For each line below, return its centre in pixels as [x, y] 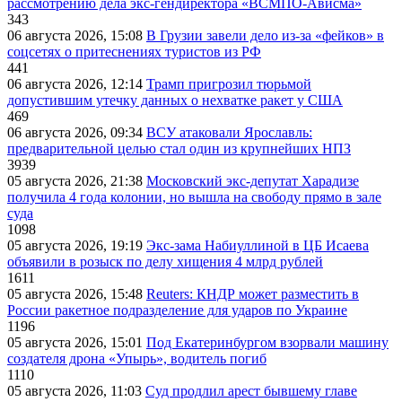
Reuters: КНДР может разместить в [253, 294]
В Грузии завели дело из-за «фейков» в [265, 36]
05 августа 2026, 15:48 [77, 294]
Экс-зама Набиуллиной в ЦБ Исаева [258, 246]
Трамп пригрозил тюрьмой [229, 84]
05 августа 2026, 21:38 [77, 181]
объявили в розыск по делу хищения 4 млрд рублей [165, 262]
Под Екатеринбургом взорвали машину [267, 343]
